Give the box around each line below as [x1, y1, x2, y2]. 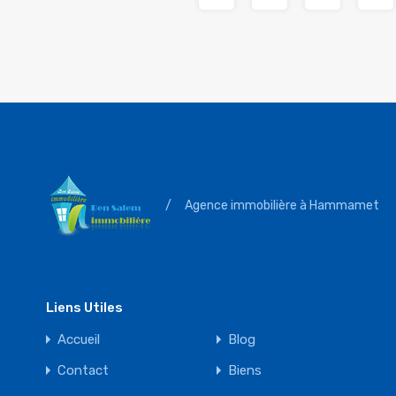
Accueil [57, 331, 100, 347]
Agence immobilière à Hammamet [185, 197, 379, 213]
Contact [57, 362, 109, 378]
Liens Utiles [46, 300, 123, 316]
